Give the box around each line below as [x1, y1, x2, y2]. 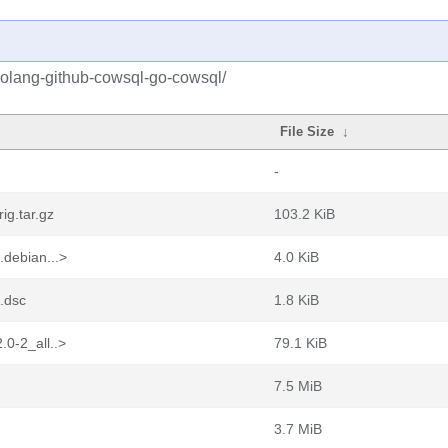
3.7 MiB [274, 421, 322, 437]
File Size [280, 124, 335, 139]
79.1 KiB [274, 335, 327, 351]
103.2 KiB [274, 206, 335, 222]
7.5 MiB [274, 378, 322, 394]
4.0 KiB [274, 249, 319, 265]
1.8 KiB [274, 292, 319, 308]
